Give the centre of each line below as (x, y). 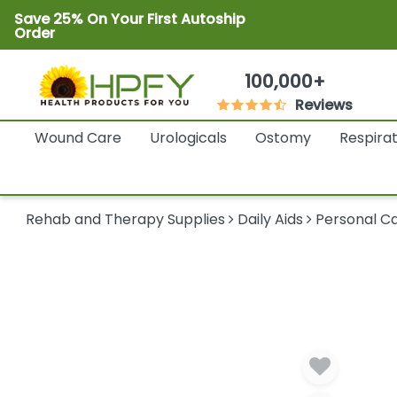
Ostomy (283, 138)
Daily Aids (271, 220)
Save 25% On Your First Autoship (130, 19)
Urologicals (188, 138)
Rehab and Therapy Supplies (126, 220)
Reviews (324, 105)
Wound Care (78, 138)
